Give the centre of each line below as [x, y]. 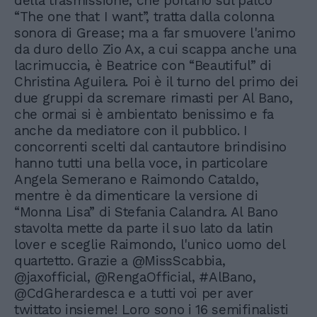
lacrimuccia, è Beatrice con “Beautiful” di [143, 65]
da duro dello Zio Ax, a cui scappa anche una [155, 49]
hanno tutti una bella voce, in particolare [141, 163]
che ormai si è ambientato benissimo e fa [144, 114]
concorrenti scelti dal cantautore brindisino [150, 147]
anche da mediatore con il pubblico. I [131, 131]
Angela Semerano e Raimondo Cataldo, [137, 179]
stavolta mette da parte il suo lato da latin [144, 228]
